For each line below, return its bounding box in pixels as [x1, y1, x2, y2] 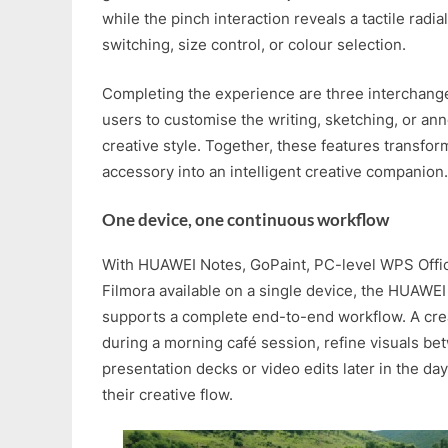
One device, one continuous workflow [102, 209, 389, 231]
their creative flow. [102, 384, 233, 404]
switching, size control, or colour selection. [102, 35, 406, 55]
